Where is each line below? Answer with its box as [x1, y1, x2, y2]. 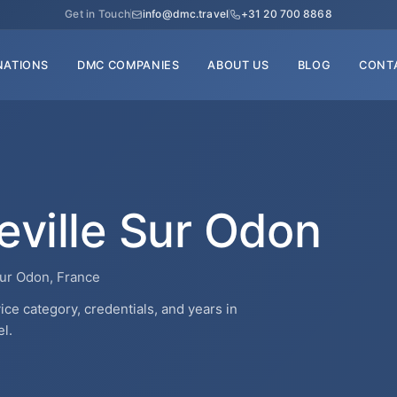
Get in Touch [65, 7, 131, 21]
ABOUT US [207, 58, 269, 72]
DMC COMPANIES [77, 58, 180, 72]
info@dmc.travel [143, 7, 229, 21]
